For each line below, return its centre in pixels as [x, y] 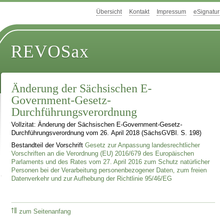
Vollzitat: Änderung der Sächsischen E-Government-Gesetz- [97, 125]
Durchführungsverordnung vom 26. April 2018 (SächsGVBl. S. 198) [107, 133]
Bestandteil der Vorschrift [48, 145]
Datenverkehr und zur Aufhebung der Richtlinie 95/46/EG [92, 179]
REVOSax [50, 52]
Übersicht [109, 12]
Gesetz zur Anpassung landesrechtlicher [143, 145]
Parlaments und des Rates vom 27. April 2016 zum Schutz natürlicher [111, 162]
